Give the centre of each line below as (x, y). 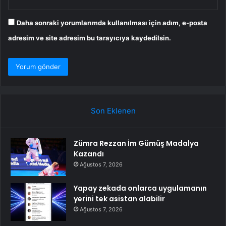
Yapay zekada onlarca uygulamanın (140, 188)
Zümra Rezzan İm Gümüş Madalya (136, 144)
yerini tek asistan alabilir (119, 199)
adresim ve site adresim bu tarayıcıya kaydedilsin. (90, 38)
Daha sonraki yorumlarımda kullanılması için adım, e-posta (112, 23)
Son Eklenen (113, 111)
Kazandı (89, 154)
